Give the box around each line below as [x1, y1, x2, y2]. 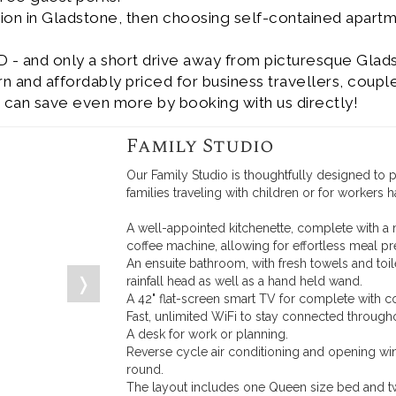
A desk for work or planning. [126, 327, 289, 341]
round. [126, 362, 164, 377]
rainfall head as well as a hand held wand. [126, 274, 363, 288]
